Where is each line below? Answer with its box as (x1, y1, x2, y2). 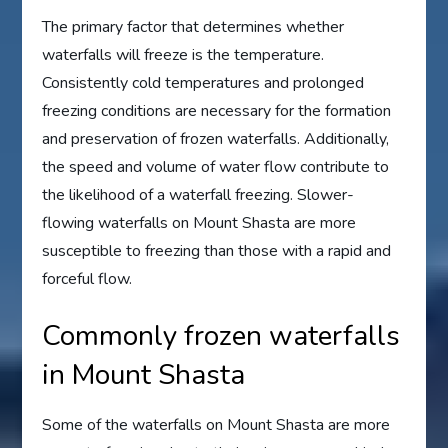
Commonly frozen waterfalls (42, 317, 401, 356)
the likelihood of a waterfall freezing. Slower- (42, 184, 355, 207)
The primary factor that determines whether (42, 16, 345, 39)
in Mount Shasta (42, 356, 246, 395)
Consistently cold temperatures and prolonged (42, 72, 365, 95)
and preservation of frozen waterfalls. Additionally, (42, 128, 390, 151)
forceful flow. (42, 268, 133, 291)
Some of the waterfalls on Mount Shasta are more (42, 414, 391, 437)
